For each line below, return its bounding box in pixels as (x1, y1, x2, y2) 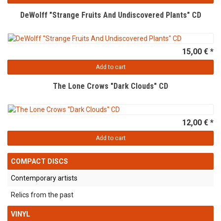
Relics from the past (11, 191, 74, 199)
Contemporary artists (11, 174, 77, 183)
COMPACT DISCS (11, 157, 68, 166)
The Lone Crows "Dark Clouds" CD (53, 81, 168, 91)
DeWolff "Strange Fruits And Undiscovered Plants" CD (20, 10, 201, 20)
